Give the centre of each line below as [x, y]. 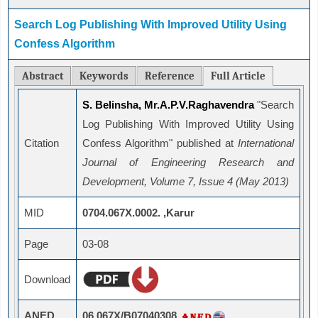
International [266, 143]
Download [47, 280]
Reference [170, 76]
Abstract [43, 76]
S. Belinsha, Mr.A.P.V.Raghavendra [168, 105]
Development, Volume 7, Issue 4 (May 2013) [186, 182]
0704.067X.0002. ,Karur [138, 213]
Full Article [238, 76]
